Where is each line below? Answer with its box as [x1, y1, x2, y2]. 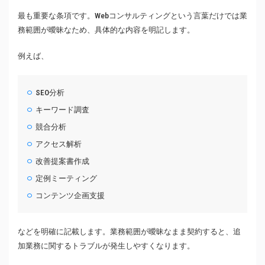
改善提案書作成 [35, 157, 90, 166]
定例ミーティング [35, 174, 98, 183]
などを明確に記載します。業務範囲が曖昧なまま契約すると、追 [18, 227, 241, 236]
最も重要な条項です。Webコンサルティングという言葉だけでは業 [18, 11, 247, 21]
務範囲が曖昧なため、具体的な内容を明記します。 [18, 25, 195, 35]
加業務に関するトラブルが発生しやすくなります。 [18, 241, 195, 250]
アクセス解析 [35, 140, 82, 149]
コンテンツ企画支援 [35, 191, 105, 201]
